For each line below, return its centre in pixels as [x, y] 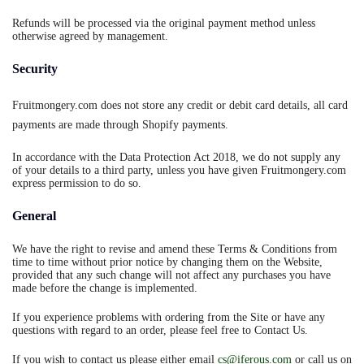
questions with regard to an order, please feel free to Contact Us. [160, 330]
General [34, 216]
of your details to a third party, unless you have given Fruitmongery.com [179, 170]
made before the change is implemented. [105, 288]
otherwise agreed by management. [90, 36]
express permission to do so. [77, 183]
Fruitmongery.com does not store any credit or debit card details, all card [180, 105]
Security [35, 69]
